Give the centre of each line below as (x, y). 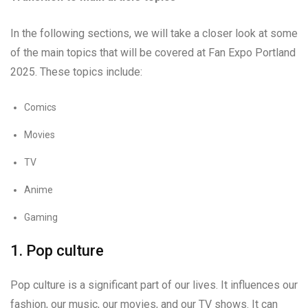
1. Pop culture (57, 250)
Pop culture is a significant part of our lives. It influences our (154, 285)
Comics (40, 107)
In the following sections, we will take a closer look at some (154, 33)
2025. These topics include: (76, 71)
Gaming (41, 217)
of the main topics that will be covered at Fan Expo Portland (153, 52)
